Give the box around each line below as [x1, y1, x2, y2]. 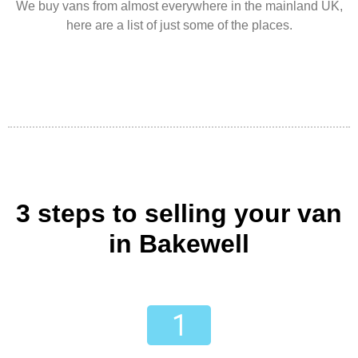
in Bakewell [109, 229, 249, 259]
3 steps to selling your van [16, 199, 342, 229]
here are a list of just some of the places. [66, 18, 292, 32]
